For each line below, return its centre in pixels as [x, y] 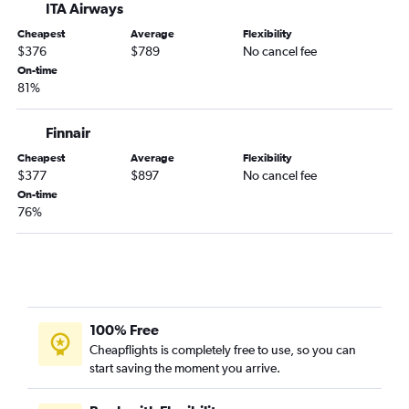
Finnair [68, 133]
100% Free [124, 330]
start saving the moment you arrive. [185, 368]
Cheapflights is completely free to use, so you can [223, 350]
